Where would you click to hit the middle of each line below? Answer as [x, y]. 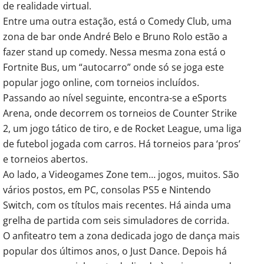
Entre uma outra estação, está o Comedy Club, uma [117, 21]
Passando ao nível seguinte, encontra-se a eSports [115, 98]
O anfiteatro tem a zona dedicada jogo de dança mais [121, 235]
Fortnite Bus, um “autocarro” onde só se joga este [113, 67]
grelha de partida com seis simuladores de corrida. [116, 220]
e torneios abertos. [45, 159]
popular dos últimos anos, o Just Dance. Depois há [115, 251]
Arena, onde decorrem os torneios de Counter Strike [120, 113]
